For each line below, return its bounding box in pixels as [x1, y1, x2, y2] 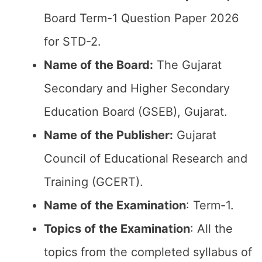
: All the [190, 222, 233, 236]
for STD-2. [44, 35, 101, 49]
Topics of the [44, 222, 118, 236]
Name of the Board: [44, 58, 153, 72]
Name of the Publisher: [44, 128, 173, 142]
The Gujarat [153, 58, 222, 72]
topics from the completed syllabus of [44, 245, 252, 259]
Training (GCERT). [44, 175, 143, 189]
